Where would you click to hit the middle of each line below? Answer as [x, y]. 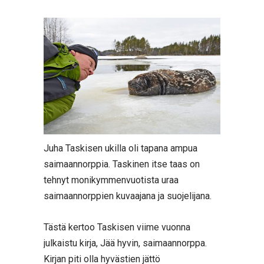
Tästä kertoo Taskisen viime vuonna [117, 227]
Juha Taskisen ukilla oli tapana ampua [121, 148]
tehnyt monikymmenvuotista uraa [111, 180]
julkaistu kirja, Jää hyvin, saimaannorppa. [125, 243]
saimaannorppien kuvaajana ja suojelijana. [128, 196]
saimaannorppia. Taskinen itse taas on [122, 164]
